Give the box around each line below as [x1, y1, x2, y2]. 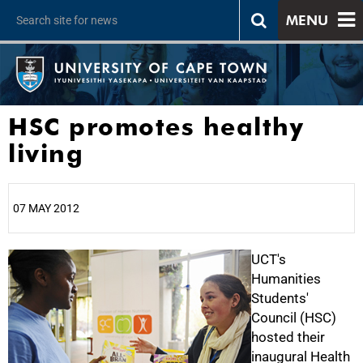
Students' [251, 290, 309, 306]
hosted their [251, 329, 325, 345]
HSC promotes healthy [8, 112, 304, 141]
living [8, 139, 83, 168]
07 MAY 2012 [13, 202, 79, 215]
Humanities [251, 271, 321, 287]
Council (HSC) [251, 310, 336, 326]
